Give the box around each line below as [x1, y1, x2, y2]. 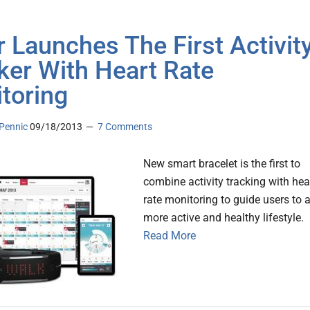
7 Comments [98, 121, 152, 133]
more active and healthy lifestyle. [143, 211, 307, 225]
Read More [143, 229, 196, 243]
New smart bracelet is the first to [143, 157, 300, 171]
